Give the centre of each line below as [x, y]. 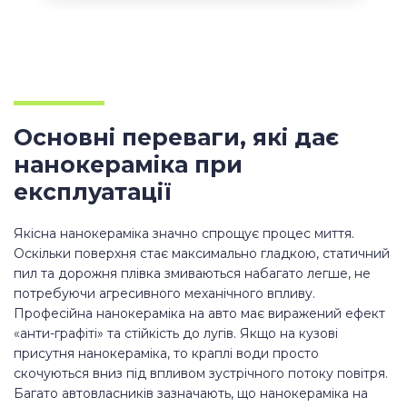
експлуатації [93, 192]
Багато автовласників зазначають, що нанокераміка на [191, 394]
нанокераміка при [128, 165]
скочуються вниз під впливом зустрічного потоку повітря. [201, 374]
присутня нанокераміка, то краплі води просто [166, 354]
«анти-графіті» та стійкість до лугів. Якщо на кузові [176, 334]
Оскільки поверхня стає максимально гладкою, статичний [202, 254]
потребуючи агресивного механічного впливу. [164, 294]
